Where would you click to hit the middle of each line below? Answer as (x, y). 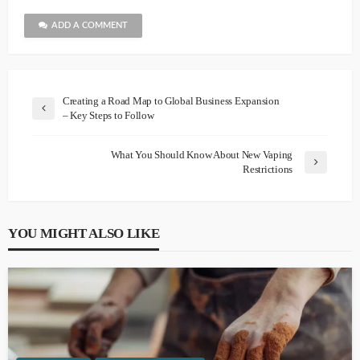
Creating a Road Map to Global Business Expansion (171, 101)
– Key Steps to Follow (108, 116)
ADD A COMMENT (90, 26)
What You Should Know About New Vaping (201, 155)
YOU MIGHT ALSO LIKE (84, 234)
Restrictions (268, 170)
